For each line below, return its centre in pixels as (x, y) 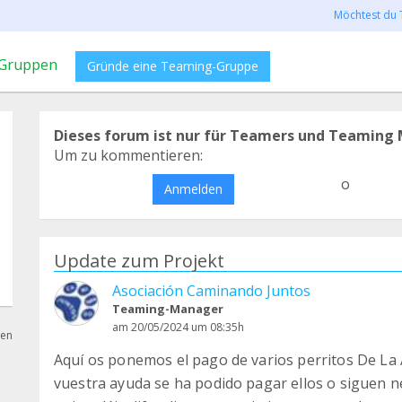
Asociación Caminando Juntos (211, 291)
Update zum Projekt (139, 261)
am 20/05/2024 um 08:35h (178, 327)
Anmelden (193, 189)
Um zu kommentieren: (128, 155)
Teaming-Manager (168, 309)
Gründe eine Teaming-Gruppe (173, 66)
